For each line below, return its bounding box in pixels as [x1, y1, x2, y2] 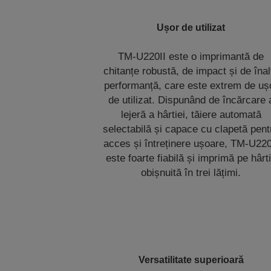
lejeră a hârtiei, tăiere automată [120, 108, 261, 120]
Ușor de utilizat [157, 22, 226, 33]
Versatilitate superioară [138, 254, 244, 265]
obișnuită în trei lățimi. [141, 166, 241, 178]
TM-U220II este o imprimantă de [118, 50, 264, 62]
